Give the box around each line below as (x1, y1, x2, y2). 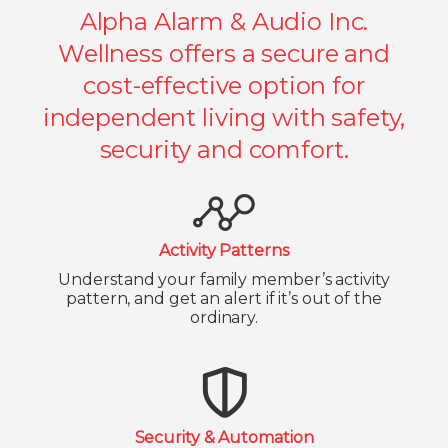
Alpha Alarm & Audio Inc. (79, 7, 369, 36)
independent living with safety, (42, 103, 406, 132)
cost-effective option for (83, 71, 365, 100)
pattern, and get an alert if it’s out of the (66, 289, 382, 308)
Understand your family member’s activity (58, 270, 390, 289)
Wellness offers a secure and (58, 39, 390, 68)
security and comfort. (99, 135, 349, 164)
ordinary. (189, 308, 259, 327)
